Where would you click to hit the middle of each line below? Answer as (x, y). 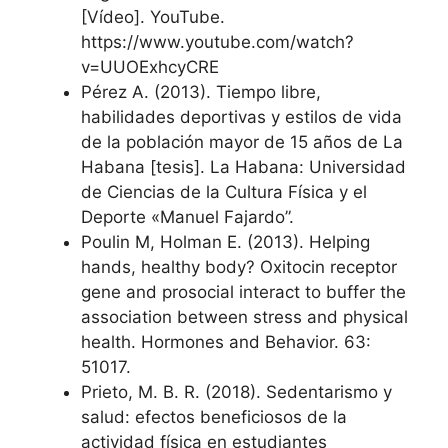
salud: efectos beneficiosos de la (214, 417)
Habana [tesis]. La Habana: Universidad (243, 167)
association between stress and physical (244, 317)
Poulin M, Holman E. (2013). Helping (225, 242)
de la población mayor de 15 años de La (242, 142)
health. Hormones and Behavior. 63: (226, 342)
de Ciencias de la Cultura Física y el (224, 192)
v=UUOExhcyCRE (150, 67)
